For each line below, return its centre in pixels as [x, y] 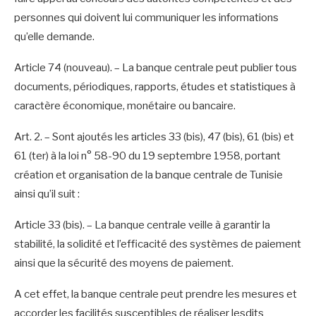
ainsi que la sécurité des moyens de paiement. [124, 263]
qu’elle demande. [54, 36]
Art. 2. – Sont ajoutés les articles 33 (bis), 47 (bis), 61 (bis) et [154, 136]
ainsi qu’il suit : [47, 194]
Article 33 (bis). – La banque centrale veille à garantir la [142, 225]
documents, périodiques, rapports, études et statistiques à [155, 86]
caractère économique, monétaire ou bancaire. [125, 105]
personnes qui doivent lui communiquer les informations [146, 17]
